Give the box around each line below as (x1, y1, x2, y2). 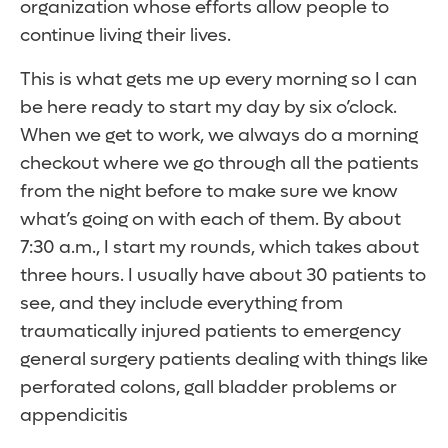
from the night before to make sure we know (20, 180, 398, 204)
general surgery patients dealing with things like (20, 348, 428, 372)
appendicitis (20, 404, 128, 428)
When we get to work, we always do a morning (20, 124, 418, 148)
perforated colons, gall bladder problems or (20, 376, 397, 400)
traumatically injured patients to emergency (20, 320, 401, 344)
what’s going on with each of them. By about (20, 208, 401, 232)
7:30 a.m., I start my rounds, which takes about (20, 236, 419, 260)
